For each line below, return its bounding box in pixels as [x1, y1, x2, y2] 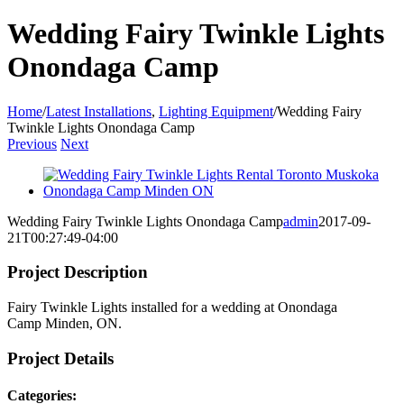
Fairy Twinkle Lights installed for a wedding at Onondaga [7, 299, 337, 316]
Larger [42, 181, 80, 197]
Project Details [7, 348, 114, 368]
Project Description [7, 262, 148, 282]
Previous [7, 135, 57, 151]
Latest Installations [46, 103, 151, 119]
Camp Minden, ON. [7, 316, 122, 332]
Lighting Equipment [159, 103, 273, 119]
